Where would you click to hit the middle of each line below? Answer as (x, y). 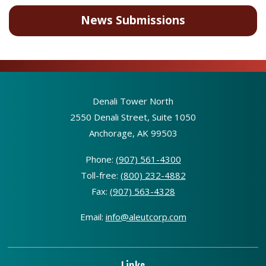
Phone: (100, 159)
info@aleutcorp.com (146, 217)
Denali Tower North (133, 101)
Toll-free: (100, 175)
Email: (93, 217)
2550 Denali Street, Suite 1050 (133, 117)
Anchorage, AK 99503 (133, 133)
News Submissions (133, 20)
